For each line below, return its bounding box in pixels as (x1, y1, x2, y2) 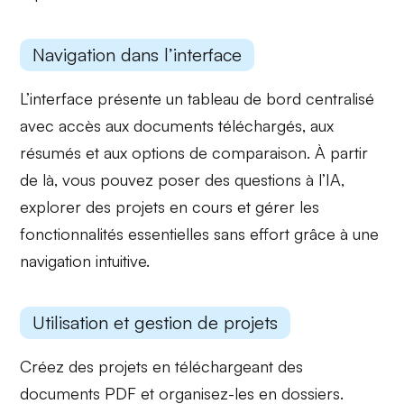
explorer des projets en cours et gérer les (20, 196, 320, 216)
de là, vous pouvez (20, 169, 159, 189)
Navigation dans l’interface (32, 42, 243, 66)
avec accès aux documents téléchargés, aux (20, 115, 335, 135)
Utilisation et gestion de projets (32, 311, 279, 335)
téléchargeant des (175, 356, 304, 377)
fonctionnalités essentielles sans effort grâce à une (20, 223, 380, 243)
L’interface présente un (20, 87, 188, 108)
